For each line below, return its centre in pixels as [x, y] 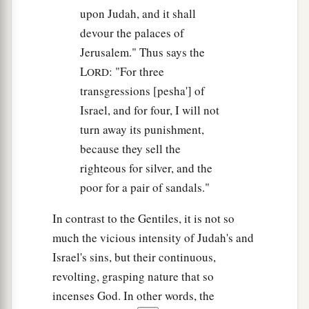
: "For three [137, 72]
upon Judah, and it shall [138, 14]
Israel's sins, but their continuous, [134, 257]
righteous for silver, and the [146, 168]
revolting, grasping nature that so [133, 277]
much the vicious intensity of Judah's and [153, 238]
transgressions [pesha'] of [142, 91]
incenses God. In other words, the [133, 296]
